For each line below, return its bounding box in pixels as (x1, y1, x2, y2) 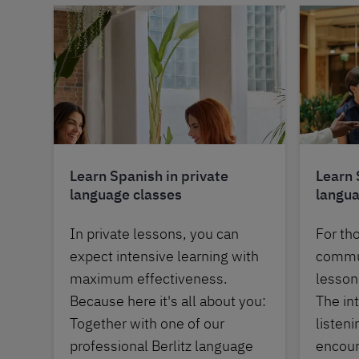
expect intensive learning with (70, 247, 259, 266)
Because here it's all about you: (70, 292, 266, 311)
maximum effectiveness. (70, 269, 228, 288)
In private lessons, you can (70, 224, 239, 244)
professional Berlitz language (70, 337, 253, 356)
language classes (70, 185, 182, 204)
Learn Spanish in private (70, 167, 228, 186)
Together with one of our (70, 314, 224, 333)
